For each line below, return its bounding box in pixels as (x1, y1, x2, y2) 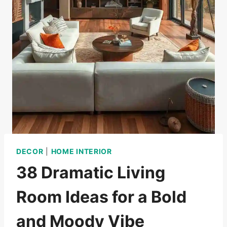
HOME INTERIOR (51, 147, 112, 156)
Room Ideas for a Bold (16, 187, 186, 207)
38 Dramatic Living (16, 163, 165, 182)
